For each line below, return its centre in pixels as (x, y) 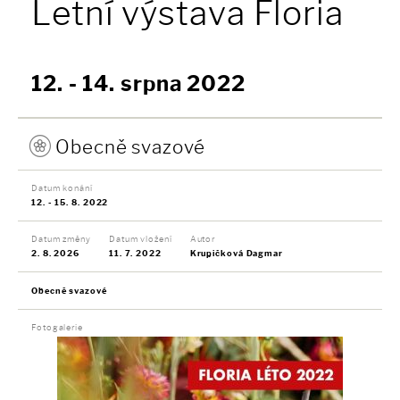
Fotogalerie (57, 328)
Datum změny (61, 239)
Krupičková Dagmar (236, 254)
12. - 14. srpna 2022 (138, 84)
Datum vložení (140, 239)
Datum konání (62, 188)
